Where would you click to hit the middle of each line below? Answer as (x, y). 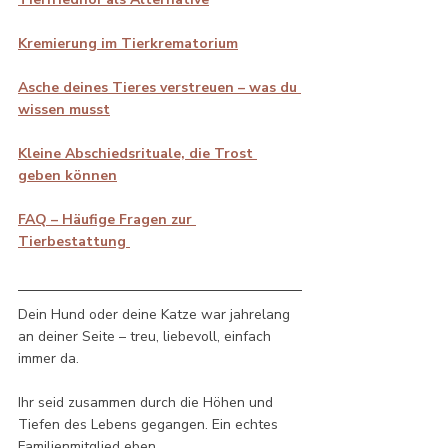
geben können (67, 175)
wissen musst (64, 109)
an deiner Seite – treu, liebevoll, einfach (146, 336)
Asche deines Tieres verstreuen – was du (159, 87)
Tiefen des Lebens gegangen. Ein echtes (150, 424)
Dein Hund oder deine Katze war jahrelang (156, 314)
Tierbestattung (74, 241)
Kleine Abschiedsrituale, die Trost (137, 153)
